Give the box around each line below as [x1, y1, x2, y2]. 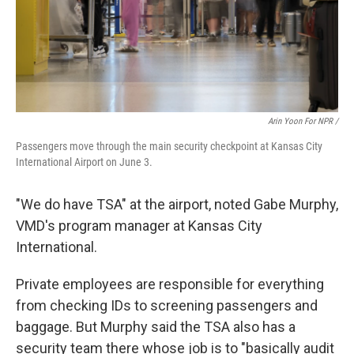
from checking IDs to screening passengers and [16, 297, 318, 314]
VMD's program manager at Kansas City [16, 217, 262, 234]
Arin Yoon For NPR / [268, 116, 338, 126]
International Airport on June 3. [16, 156, 153, 168]
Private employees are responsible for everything [16, 276, 324, 292]
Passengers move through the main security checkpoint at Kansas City [16, 140, 322, 153]
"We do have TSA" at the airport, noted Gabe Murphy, [16, 196, 338, 213]
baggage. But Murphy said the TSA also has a [16, 318, 296, 335]
